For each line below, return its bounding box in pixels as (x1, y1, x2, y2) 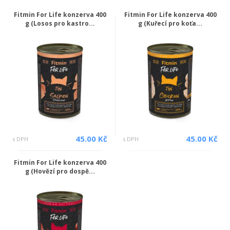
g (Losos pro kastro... (25, 18, 95, 28)
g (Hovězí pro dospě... (25, 166, 95, 176)
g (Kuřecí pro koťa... (138, 18, 202, 28)
